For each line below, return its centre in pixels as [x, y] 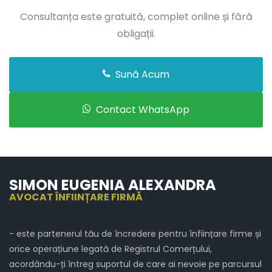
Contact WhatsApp [141, 110]
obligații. [136, 34]
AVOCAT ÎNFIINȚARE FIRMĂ [76, 197]
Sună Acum [141, 75]
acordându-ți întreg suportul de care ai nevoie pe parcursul [135, 264]
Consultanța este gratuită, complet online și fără [136, 17]
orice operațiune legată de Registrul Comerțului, [110, 249]
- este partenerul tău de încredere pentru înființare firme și [135, 234]
